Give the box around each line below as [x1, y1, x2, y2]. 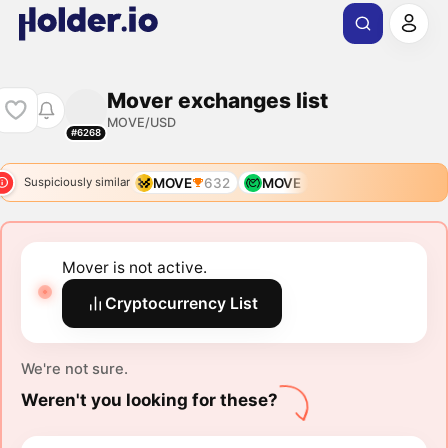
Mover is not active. [62, 258, 208, 278]
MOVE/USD [106, 114, 176, 130]
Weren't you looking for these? [20, 389, 278, 411]
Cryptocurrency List [105, 294, 259, 314]
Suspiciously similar [23, 175, 130, 190]
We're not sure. [20, 360, 128, 379]
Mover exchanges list [106, 87, 328, 113]
